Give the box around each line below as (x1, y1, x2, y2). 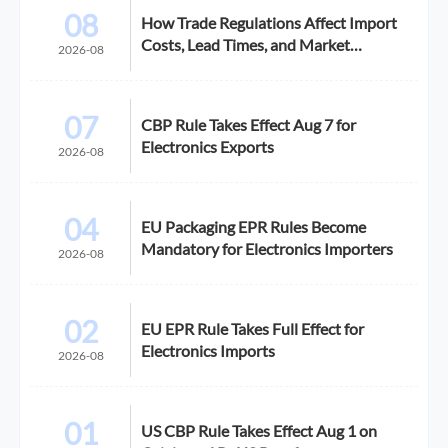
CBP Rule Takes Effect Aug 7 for (141, 114, 357, 134)
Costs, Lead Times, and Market (141, 34, 351, 54)
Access (141, 56, 189, 76)
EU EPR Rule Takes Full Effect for (141, 318, 365, 338)
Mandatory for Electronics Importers (141, 238, 394, 258)
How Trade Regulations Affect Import (141, 12, 398, 32)
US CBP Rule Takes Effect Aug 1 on (141, 420, 378, 440)
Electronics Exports (141, 136, 275, 156)
